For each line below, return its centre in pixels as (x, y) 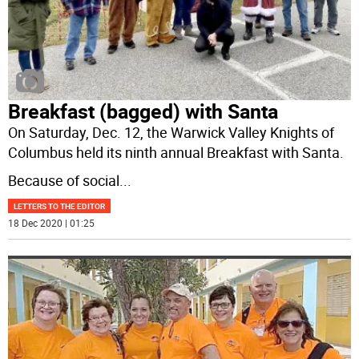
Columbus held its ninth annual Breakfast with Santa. (176, 153)
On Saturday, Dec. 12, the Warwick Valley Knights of (171, 133)
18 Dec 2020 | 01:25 (52, 223)
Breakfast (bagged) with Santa (143, 111)
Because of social (64, 181)
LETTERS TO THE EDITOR (60, 206)
